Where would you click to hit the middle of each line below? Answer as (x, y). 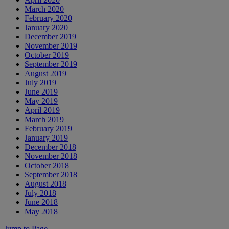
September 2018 (51, 174)
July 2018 (40, 193)
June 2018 (41, 202)
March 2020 (44, 9)
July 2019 (40, 82)
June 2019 (41, 91)
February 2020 (48, 18)
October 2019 (47, 55)
